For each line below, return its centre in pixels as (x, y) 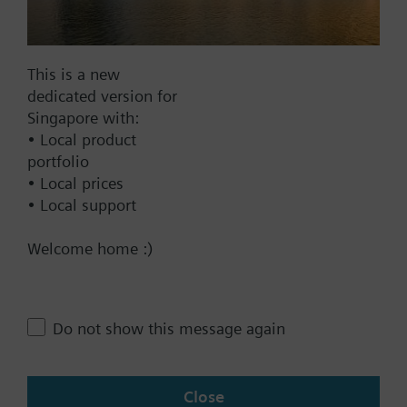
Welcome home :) (90, 248)
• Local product (82, 139)
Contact (86, 246)
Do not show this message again (169, 328)
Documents (120, 52)
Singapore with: (83, 118)
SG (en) (76, 372)
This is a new (74, 74)
